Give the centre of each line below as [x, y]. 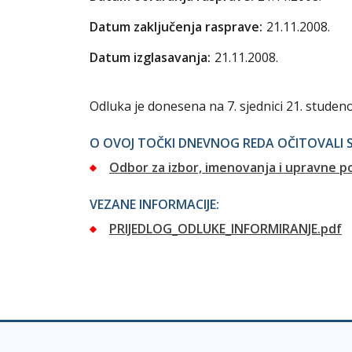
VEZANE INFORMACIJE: [154, 204]
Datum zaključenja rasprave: [176, 27]
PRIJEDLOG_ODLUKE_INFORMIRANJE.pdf [225, 229]
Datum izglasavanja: [150, 57]
